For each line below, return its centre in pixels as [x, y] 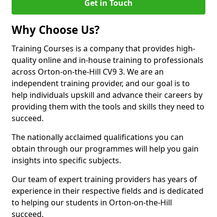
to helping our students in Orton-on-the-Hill [92, 202]
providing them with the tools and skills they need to [108, 107]
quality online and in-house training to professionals [108, 60]
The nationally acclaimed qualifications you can [98, 137]
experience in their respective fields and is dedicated [108, 191]
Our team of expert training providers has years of [104, 179]
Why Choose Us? [56, 30]
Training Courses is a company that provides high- [103, 48]
